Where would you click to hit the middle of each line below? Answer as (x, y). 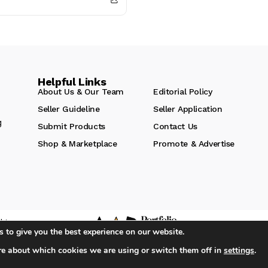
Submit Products (71, 126)
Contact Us (175, 126)
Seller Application (188, 109)
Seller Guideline (69, 109)
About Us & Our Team (81, 91)
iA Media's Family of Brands (134, 257)
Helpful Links (72, 81)
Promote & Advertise (194, 143)
